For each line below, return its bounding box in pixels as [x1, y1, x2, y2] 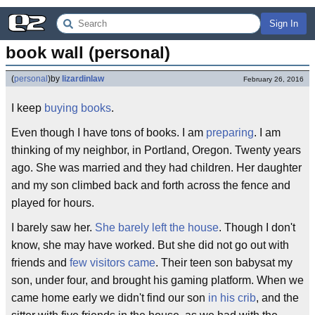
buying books [44, 102, 111, 114]
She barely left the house [95, 221, 219, 233]
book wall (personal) [6, 43, 170, 62]
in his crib [208, 292, 256, 304]
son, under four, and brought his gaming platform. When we [11, 274, 304, 286]
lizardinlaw [62, 74, 104, 84]
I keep [11, 102, 44, 114]
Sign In [269, 18, 298, 29]
